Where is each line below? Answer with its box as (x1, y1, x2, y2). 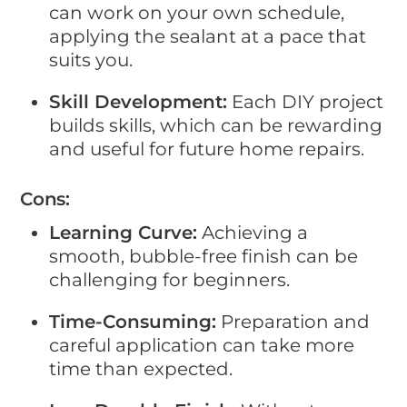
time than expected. (49, 358, 233, 381)
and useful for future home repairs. (49, 138, 365, 161)
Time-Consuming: (49, 311, 217, 333)
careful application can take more (49, 334, 355, 357)
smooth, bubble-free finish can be (49, 245, 359, 268)
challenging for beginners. (49, 269, 291, 292)
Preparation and (216, 311, 371, 333)
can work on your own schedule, (49, 2, 345, 25)
